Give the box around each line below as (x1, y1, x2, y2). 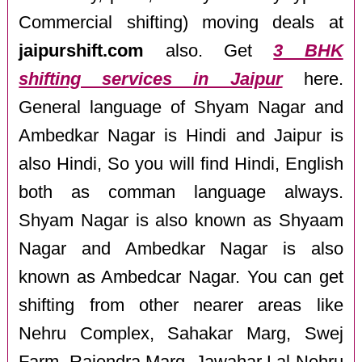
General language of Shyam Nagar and (19, 97, 343, 117)
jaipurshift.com (19, 40, 145, 61)
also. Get (144, 40, 274, 61)
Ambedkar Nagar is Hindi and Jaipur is (19, 125, 343, 145)
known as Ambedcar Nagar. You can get (19, 267, 343, 287)
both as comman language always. (19, 182, 343, 202)
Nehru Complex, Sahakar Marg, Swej (19, 323, 343, 343)
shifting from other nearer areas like (19, 295, 343, 315)
